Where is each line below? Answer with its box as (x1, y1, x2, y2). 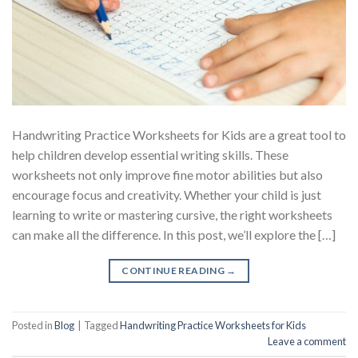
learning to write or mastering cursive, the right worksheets (12, 206, 332, 222)
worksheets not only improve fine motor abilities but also (12, 166, 323, 182)
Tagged (84, 319, 120, 332)
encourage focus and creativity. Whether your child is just (12, 186, 321, 202)
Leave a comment (268, 335, 346, 348)
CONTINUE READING (121, 264, 227, 276)
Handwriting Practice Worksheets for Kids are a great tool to (12, 126, 346, 142)
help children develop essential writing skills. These (12, 146, 288, 162)
